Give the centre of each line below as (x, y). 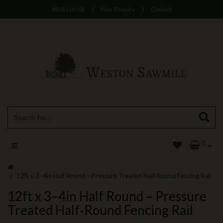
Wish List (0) (68, 9)
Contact (161, 9)
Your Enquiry (117, 9)
